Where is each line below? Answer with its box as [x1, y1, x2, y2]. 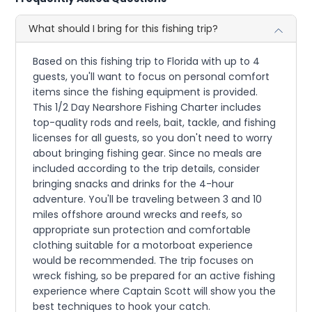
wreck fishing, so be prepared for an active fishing [33, 268, 276, 283]
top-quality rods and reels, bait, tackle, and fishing [33, 115, 276, 130]
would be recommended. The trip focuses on [33, 253, 254, 267]
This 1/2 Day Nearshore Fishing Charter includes [33, 100, 262, 114]
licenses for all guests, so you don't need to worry [33, 130, 273, 145]
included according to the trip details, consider [33, 161, 260, 175]
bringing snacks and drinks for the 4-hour [33, 176, 235, 191]
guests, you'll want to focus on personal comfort [33, 69, 270, 84]
